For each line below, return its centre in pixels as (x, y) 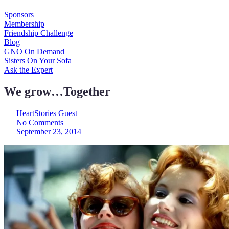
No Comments (40, 122)
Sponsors (19, 15)
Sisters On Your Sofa (38, 61)
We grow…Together (57, 91)
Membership (24, 24)
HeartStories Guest (47, 113)
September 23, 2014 (49, 131)
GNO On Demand (34, 51)
